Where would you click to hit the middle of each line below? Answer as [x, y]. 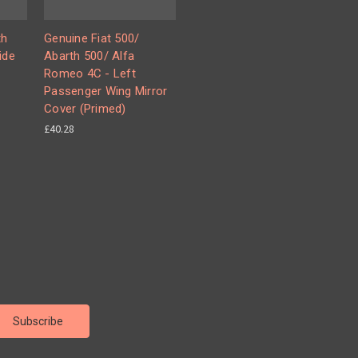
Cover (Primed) [85, 109]
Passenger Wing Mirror [106, 91]
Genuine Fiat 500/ [92, 38]
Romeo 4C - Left [90, 74]
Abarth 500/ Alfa [89, 56]
